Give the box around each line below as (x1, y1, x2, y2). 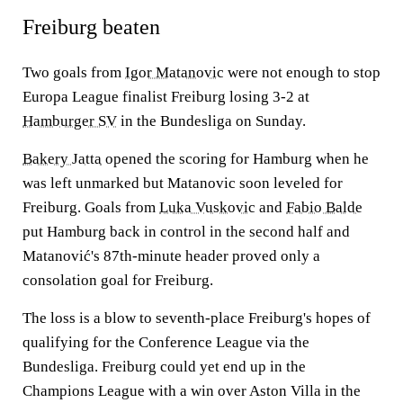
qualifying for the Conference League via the (22, 334, 309, 351)
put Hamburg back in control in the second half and (22, 223, 350, 240)
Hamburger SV (22, 112, 117, 130)
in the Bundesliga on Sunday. (117, 112, 306, 130)
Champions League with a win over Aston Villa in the (22, 382, 361, 399)
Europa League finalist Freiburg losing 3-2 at (22, 88, 309, 105)
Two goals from (22, 64, 125, 81)
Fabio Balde (286, 199, 363, 216)
